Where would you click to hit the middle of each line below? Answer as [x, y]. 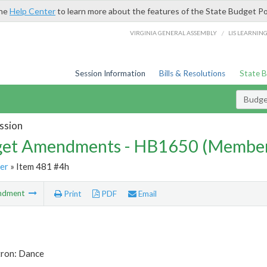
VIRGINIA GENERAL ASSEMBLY [174, 32]
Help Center [32, 11]
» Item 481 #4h [38, 166]
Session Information [110, 73]
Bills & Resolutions [193, 73]
